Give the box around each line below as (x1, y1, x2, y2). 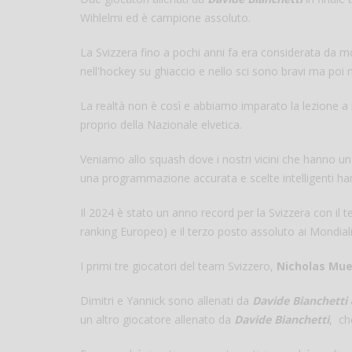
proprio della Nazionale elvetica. (80, 116, 242, 132)
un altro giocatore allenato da (80, 311, 234, 327)
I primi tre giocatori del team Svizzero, (80, 258, 277, 273)
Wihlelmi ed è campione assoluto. (80, 9, 251, 25)
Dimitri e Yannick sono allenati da (80, 292, 252, 308)
